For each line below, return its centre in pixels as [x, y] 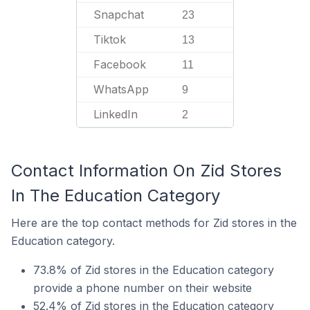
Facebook [120, 64]
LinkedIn [116, 114]
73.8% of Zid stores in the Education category [154, 270]
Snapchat [119, 15]
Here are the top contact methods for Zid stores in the [154, 223]
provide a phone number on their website [143, 288]
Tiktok [110, 39]
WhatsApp [121, 89]
